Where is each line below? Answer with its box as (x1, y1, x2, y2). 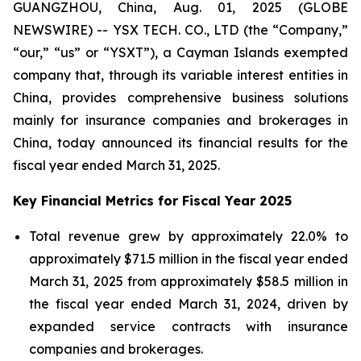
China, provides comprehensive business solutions (13, 89, 348, 106)
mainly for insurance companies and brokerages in (13, 112, 348, 128)
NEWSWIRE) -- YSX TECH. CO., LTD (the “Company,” (13, 22, 348, 38)
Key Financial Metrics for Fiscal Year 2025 (13, 193, 292, 209)
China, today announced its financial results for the (13, 135, 348, 151)
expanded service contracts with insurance (29, 318, 348, 334)
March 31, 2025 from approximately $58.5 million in (29, 273, 348, 289)
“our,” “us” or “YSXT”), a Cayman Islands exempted (13, 44, 348, 60)
